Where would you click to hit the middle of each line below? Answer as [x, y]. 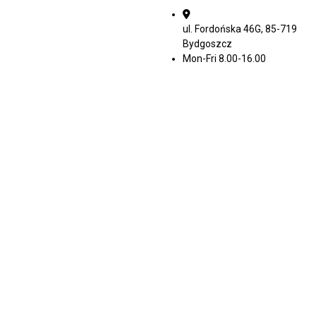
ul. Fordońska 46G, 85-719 [240, 29]
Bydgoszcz [208, 44]
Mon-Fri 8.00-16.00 [225, 59]
